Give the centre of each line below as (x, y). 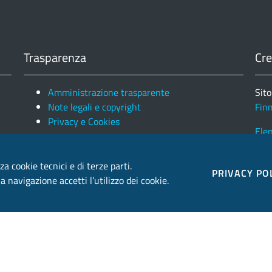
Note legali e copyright (95, 107)
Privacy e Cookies (84, 122)
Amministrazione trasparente (109, 93)
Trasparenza (55, 58)
